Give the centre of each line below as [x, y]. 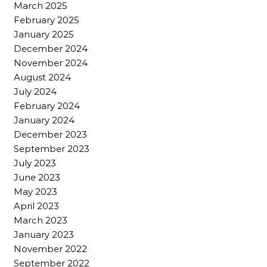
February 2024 [47, 105]
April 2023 [36, 206]
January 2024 [44, 120]
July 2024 [35, 91]
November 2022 [50, 249]
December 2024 [51, 48]
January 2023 [44, 234]
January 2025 [44, 34]
